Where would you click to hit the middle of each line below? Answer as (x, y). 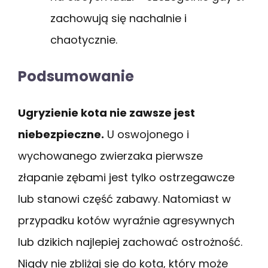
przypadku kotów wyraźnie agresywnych (126, 220)
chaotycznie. (84, 39)
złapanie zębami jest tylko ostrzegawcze (126, 177)
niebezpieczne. (61, 134)
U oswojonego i (147, 134)
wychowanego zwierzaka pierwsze (110, 156)
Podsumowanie (76, 76)
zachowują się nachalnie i (118, 18)
